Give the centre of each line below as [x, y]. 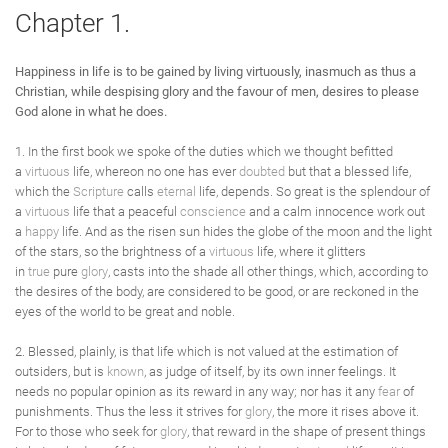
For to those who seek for [87, 431]
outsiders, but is [61, 371]
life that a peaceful [125, 211]
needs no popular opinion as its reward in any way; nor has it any [196, 391]
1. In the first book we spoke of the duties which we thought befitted [204, 151]
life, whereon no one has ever [154, 171]
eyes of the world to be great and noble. [125, 311]
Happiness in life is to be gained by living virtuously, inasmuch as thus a [215, 71]
